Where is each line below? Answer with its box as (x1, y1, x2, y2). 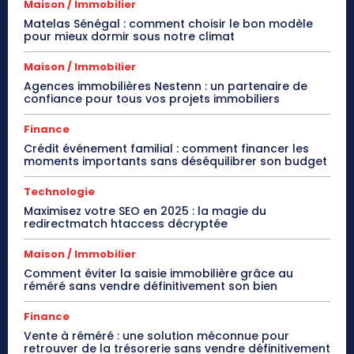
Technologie (24, 183, 95, 199)
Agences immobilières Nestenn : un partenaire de (24, 77, 307, 94)
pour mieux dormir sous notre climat (24, 28, 235, 44)
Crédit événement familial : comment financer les (24, 140, 309, 156)
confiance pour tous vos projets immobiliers (24, 90, 280, 107)
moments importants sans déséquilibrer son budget (24, 153, 327, 169)
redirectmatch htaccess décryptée (24, 215, 228, 232)
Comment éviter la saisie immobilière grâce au (24, 265, 293, 281)
